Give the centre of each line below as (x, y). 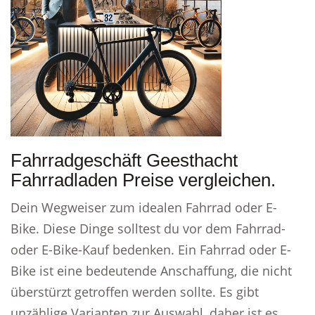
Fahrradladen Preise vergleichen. (143, 180)
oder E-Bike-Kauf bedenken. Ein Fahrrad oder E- (151, 250)
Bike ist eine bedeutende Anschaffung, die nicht (151, 271)
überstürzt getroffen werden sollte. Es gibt (135, 292)
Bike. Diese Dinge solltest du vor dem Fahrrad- (148, 229)
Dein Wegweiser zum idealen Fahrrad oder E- (144, 207)
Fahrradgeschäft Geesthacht (124, 160)
